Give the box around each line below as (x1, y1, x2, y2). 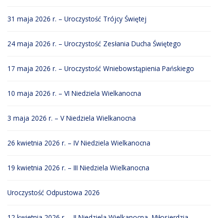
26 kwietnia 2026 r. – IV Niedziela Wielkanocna (7, 138, 150, 148)
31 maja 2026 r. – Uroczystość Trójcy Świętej (7, 14, 146, 24)
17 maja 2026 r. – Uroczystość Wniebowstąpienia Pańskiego (7, 64, 194, 73)
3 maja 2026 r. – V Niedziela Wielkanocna (7, 113, 136, 123)
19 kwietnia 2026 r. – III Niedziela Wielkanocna (7, 163, 149, 173)
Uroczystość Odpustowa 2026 (7, 188, 100, 198)
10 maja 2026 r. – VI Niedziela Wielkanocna (7, 89, 141, 98)
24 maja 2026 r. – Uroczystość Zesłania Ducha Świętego (7, 39, 181, 49)
